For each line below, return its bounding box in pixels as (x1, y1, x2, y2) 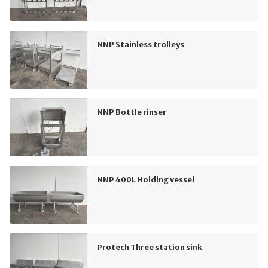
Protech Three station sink (97, 242, 202, 252)
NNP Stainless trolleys (97, 39, 184, 50)
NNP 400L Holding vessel (97, 175, 194, 185)
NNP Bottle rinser (97, 107, 166, 117)
